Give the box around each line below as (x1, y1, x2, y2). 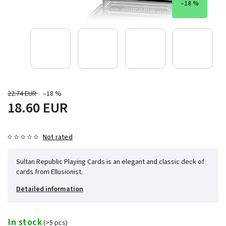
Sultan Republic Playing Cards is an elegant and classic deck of (16, 156, 204, 167)
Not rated (43, 132, 73, 142)
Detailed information (16, 184, 83, 194)
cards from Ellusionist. (16, 166, 83, 177)
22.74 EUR (8, 88, 36, 99)
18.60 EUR (8, 97, 68, 118)
